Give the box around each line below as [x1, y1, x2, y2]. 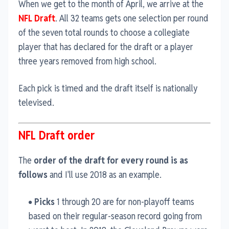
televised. [18, 96, 54, 108]
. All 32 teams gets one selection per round [55, 12, 209, 24]
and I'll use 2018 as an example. [50, 168, 162, 180]
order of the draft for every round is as [34, 154, 188, 166]
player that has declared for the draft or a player [18, 40, 193, 53]
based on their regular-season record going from [29, 210, 202, 222]
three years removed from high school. [18, 55, 156, 67]
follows [18, 168, 50, 180]
